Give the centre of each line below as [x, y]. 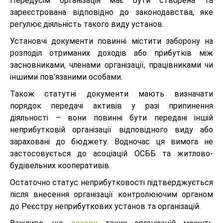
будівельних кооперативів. [60, 165]
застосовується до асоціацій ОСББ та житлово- [111, 153]
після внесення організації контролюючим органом [111, 194]
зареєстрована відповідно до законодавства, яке [111, 12]
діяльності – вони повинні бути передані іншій [111, 117]
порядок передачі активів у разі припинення [111, 106]
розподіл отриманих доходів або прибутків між [111, 53]
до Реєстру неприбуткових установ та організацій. [105, 206]
